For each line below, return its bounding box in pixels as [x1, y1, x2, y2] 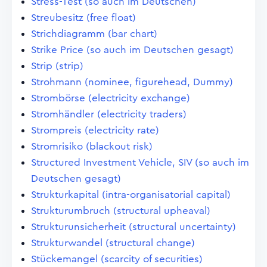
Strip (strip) [31, 61, 83, 71]
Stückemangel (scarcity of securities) [31, 254, 203, 264]
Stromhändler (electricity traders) [31, 109, 187, 119]
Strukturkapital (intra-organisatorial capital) [31, 190, 231, 200]
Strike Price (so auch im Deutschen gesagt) [31, 45, 234, 55]
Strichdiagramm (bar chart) [31, 29, 157, 39]
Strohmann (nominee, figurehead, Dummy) [31, 77, 233, 87]
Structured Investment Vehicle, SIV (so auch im [31, 157, 249, 167]
